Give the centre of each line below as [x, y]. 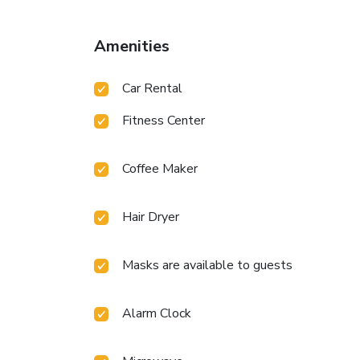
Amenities [132, 46]
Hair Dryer [151, 217]
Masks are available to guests [207, 265]
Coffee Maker [160, 168]
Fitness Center [164, 120]
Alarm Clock [157, 313]
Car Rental [152, 88]
